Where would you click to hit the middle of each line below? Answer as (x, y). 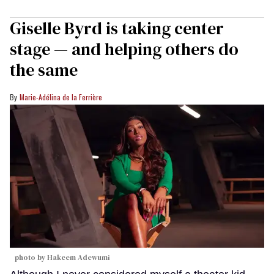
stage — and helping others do (124, 49)
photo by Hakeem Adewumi (62, 257)
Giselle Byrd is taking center (117, 28)
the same (44, 70)
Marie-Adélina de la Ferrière (61, 97)
